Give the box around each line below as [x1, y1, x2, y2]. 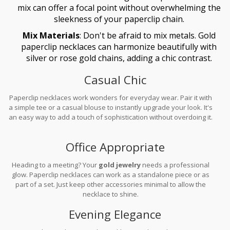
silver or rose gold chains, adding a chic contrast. [26, 52, 212, 64]
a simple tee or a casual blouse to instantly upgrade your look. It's [9, 102, 213, 112]
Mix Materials [22, 29, 80, 41]
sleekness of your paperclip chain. [53, 13, 184, 25]
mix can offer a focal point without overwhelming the [17, 2, 221, 13]
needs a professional [141, 160, 210, 169]
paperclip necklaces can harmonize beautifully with [21, 41, 217, 52]
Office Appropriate [65, 139, 165, 155]
